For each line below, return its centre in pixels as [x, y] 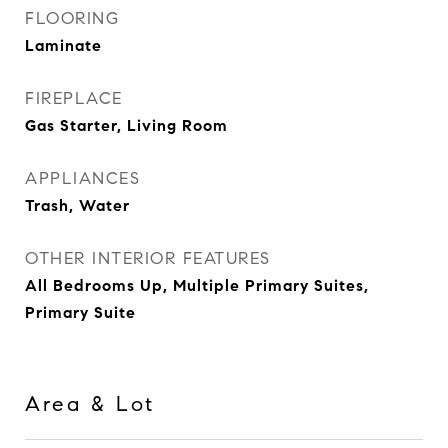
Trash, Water [77, 205]
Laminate [63, 45]
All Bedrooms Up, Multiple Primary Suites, [197, 285]
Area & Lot [90, 404]
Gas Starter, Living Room [126, 125]
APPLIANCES [82, 178]
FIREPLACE [74, 98]
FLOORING [72, 18]
